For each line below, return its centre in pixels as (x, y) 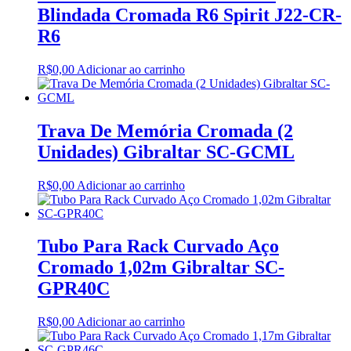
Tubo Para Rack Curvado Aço (158, 246)
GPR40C (74, 289)
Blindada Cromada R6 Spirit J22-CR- (190, 14)
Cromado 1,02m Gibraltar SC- (161, 268)
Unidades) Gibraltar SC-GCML (166, 152)
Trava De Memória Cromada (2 (165, 130)
